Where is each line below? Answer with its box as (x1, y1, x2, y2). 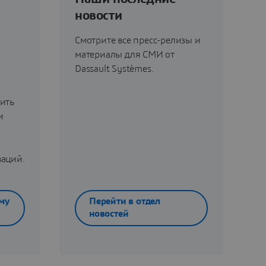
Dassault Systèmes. (75, 64, 154, 74)
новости (75, 8, 122, 22)
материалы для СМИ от (75, 49, 175, 59)
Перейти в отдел (89, 197, 160, 207)
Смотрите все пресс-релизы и (75, 35, 201, 45)
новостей (89, 209, 129, 219)
